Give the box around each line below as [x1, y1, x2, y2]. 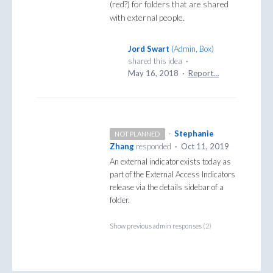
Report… [188, 68, 219, 79]
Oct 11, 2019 [181, 141, 229, 152]
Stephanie [174, 129, 214, 139]
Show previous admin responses [110, 222, 203, 230]
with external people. [110, 12, 185, 23]
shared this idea [128, 56, 184, 66]
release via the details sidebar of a [110, 182, 224, 193]
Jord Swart [128, 44, 169, 54]
